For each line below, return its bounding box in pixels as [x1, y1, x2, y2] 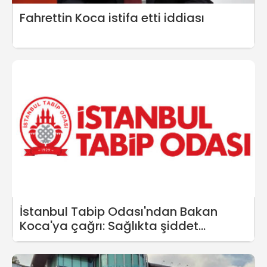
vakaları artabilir [20, 231, 118, 249]
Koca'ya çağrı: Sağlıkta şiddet [20, 217, 198, 234]
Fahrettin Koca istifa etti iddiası [20, 9, 204, 26]
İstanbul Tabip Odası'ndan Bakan [20, 203, 218, 220]
